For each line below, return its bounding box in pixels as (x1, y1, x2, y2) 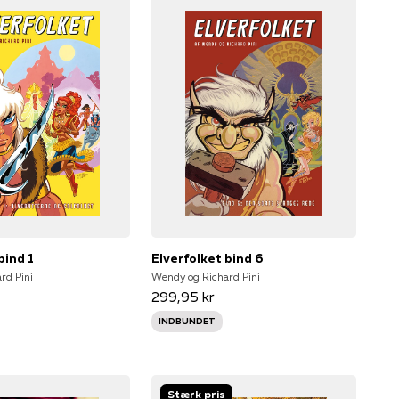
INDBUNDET (158, 314, 216, 327)
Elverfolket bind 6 (151, 249, 263, 266)
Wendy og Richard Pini (151, 269, 260, 283)
